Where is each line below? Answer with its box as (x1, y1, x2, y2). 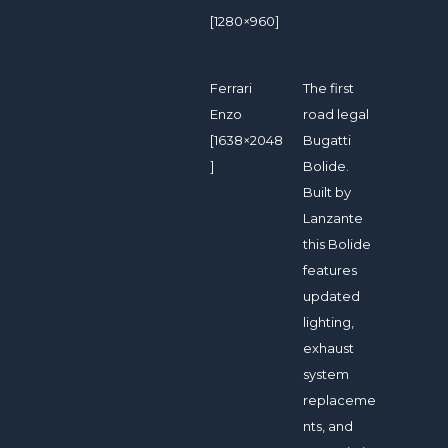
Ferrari (210, 80, 252, 97)
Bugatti (303, 132, 352, 149)
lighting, (303, 314, 355, 331)
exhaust (303, 340, 355, 357)
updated (303, 288, 361, 305)
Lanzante (303, 210, 364, 227)
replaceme (303, 392, 377, 409)
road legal (303, 106, 370, 123)
